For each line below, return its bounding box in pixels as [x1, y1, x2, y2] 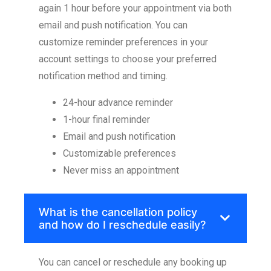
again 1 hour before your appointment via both [39, 2, 232, 14]
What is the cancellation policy [39, 205, 197, 218]
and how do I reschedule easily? [39, 218, 206, 231]
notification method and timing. [39, 70, 168, 82]
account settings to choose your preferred [39, 53, 217, 65]
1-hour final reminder [63, 113, 150, 125]
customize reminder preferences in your [39, 36, 208, 48]
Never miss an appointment [63, 164, 179, 176]
